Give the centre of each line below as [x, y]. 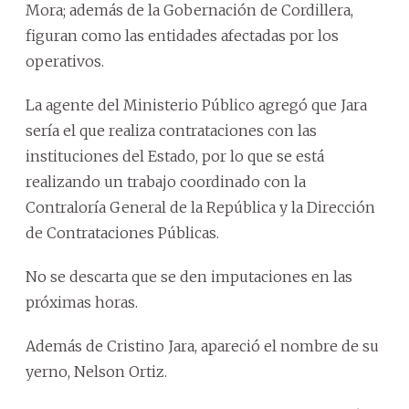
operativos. [65, 61]
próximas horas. [82, 302]
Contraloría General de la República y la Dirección [200, 207]
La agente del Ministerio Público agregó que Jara [196, 105]
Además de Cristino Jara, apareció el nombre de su [202, 346]
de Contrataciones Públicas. [122, 232]
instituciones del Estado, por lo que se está [175, 156]
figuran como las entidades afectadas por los [182, 35]
